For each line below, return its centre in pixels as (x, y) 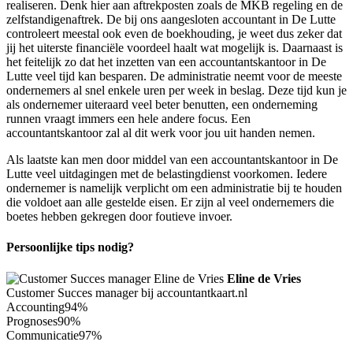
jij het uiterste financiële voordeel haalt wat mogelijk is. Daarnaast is (175, 48)
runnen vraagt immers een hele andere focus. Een (128, 119)
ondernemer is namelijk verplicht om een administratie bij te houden (174, 188)
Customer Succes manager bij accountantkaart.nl (127, 292)
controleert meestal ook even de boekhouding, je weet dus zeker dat (174, 34)
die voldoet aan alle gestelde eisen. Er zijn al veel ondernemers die (170, 203)
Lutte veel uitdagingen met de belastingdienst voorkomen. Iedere (167, 174)
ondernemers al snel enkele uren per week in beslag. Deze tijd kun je (176, 91)
